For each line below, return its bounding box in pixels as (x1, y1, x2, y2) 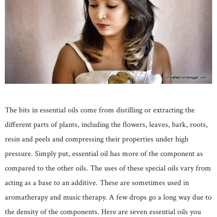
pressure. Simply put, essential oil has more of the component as (5, 148, 203, 159)
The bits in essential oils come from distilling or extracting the (5, 105, 195, 115)
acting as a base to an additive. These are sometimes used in (5, 177, 189, 188)
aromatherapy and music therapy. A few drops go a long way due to (5, 192, 212, 202)
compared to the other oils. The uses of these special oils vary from (5, 163, 211, 173)
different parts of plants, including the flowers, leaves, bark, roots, (5, 119, 208, 130)
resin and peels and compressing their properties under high (5, 134, 188, 144)
